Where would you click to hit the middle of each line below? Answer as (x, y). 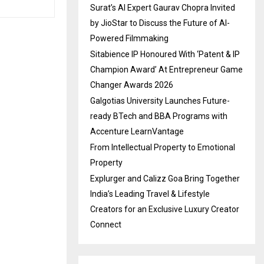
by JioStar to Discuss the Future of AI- (160, 23)
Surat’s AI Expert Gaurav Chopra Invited (163, 7)
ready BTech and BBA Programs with (159, 116)
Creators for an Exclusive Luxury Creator (165, 209)
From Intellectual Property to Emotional (163, 147)
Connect (106, 224)
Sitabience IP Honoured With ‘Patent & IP (165, 54)
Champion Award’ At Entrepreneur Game (166, 69)
